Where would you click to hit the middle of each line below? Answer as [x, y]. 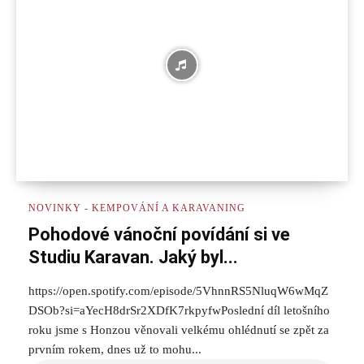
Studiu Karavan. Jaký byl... [133, 257]
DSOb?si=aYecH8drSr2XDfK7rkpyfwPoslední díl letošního [179, 310]
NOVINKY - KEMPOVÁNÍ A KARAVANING [137, 208]
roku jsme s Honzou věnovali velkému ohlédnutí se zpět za [179, 329]
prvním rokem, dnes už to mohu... [115, 349]
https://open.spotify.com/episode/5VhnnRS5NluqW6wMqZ [178, 290]
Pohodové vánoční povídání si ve [159, 234]
